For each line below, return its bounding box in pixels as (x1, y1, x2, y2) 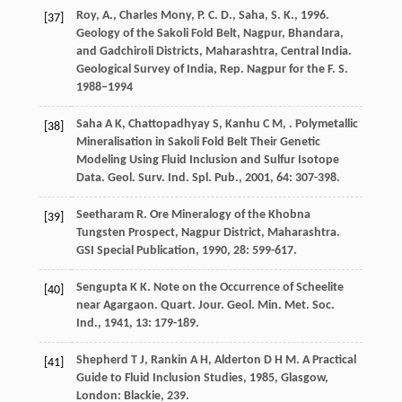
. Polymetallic (288, 118, 358, 132)
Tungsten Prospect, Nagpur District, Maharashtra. (75, 226, 340, 240)
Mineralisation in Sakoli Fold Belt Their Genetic (75, 135, 320, 150)
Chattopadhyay (127, 118, 210, 132)
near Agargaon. (75, 299, 161, 313)
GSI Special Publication (75, 244, 196, 258)
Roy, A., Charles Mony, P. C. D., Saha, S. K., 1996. (75, 9, 329, 23)
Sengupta (75, 281, 127, 295)
